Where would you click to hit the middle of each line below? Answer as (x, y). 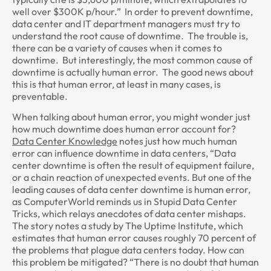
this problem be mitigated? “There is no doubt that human (135, 262)
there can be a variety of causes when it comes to (117, 47)
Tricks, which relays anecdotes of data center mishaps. (129, 213)
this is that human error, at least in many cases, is (116, 84)
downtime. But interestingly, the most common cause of (132, 60)
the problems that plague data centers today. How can (128, 250)
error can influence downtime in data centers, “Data (124, 153)
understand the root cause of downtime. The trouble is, (130, 35)
